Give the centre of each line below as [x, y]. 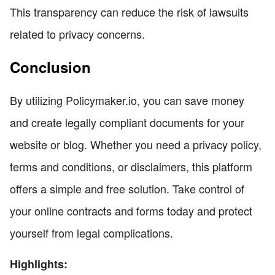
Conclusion [50, 67]
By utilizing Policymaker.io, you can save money [127, 100]
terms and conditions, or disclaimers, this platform [131, 167]
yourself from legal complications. [91, 233]
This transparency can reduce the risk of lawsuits [129, 12]
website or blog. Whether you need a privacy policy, [136, 145]
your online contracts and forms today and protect [131, 211]
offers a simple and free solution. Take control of [127, 189]
